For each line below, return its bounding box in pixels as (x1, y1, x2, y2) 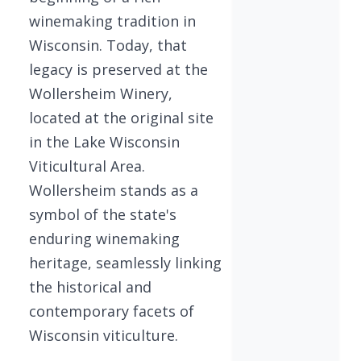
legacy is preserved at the (29, 59, 208, 79)
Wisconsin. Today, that (29, 35, 187, 55)
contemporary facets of (29, 301, 194, 321)
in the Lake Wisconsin (29, 131, 180, 151)
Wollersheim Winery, (29, 83, 172, 103)
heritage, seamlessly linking (29, 252, 222, 272)
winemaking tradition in (29, 10, 196, 31)
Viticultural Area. (29, 156, 145, 176)
